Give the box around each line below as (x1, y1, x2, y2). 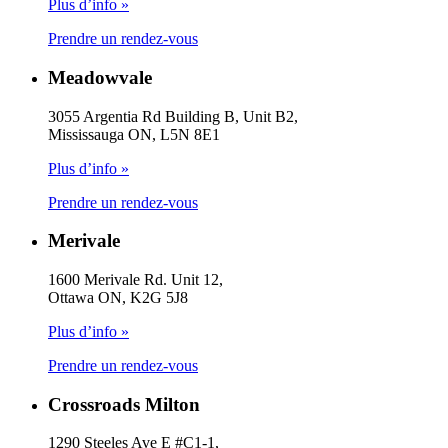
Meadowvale (48, 66, 152, 88)
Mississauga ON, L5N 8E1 (48, 125, 220, 143)
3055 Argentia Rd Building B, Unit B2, (48, 107, 298, 125)
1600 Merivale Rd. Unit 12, (48, 270, 223, 288)
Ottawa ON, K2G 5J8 (48, 288, 188, 306)
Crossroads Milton (48, 393, 200, 415)
